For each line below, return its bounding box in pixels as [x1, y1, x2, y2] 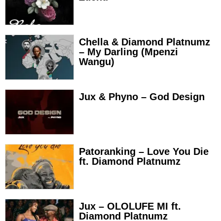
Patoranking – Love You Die [79, 146, 209, 157]
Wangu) [79, 56, 114, 67]
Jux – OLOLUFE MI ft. [79, 200, 181, 212]
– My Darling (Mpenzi [79, 46, 178, 57]
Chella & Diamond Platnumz [79, 36, 210, 47]
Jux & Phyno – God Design [79, 91, 205, 102]
